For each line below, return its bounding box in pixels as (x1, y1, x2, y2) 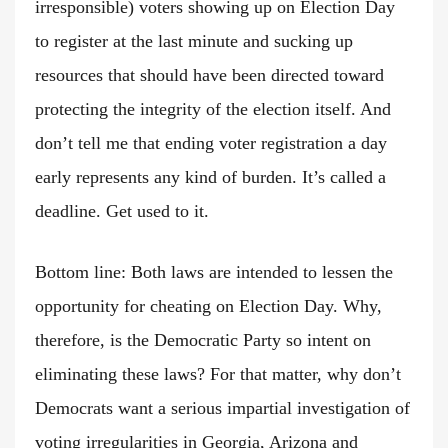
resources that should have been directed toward (35, 65, 384, 86)
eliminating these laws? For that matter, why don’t (35, 364, 401, 385)
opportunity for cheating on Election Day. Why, (35, 296, 382, 317)
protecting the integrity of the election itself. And (35, 99, 391, 120)
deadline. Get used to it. (35, 201, 209, 222)
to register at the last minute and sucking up (35, 31, 353, 52)
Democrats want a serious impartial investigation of (35, 398, 410, 419)
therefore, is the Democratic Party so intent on (35, 330, 371, 351)
